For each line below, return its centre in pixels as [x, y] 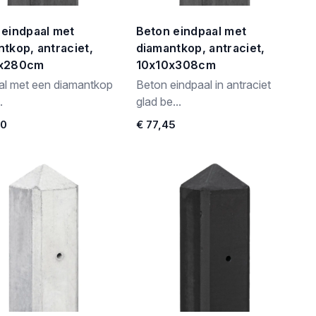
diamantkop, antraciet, [200, 48]
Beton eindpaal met [191, 31]
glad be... [158, 102]
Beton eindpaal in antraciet [203, 85]
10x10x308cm [176, 65]
